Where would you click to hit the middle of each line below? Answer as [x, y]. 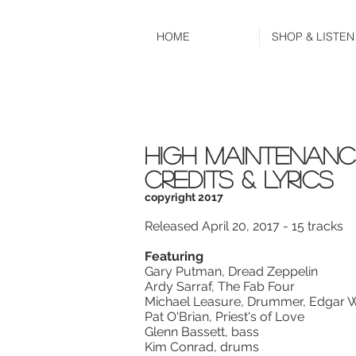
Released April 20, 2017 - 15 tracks [244, 226]
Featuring [174, 256]
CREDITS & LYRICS [239, 179]
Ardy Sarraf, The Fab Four [220, 286]
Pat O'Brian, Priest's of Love [224, 317]
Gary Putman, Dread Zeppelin [231, 271]
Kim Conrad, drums [202, 347]
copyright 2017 [184, 197]
